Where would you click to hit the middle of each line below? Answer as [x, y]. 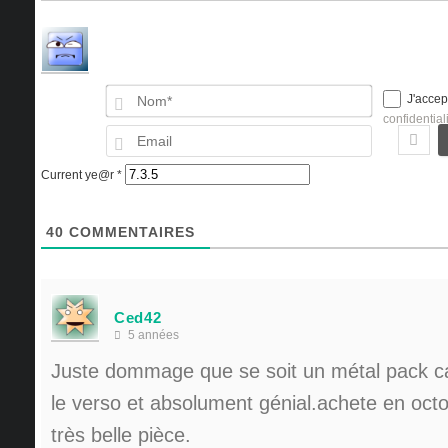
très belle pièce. [121, 435]
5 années [152, 335]
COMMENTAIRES [129, 232]
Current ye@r [79, 175]
